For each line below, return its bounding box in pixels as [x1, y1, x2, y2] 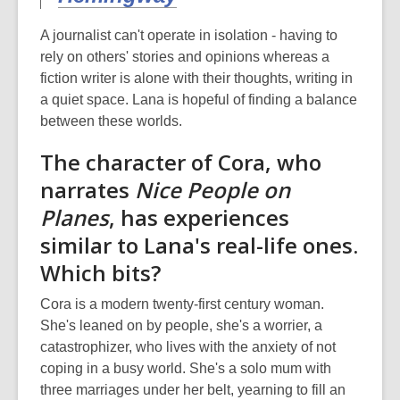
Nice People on [135, 175, 290, 204]
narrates [40, 175, 135, 204]
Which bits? [40, 258, 161, 287]
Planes [40, 203, 109, 232]
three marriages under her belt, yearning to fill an [40, 382, 346, 397]
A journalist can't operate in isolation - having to [40, 28, 337, 43]
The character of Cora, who [40, 147, 321, 177]
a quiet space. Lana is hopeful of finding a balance [40, 92, 357, 107]
